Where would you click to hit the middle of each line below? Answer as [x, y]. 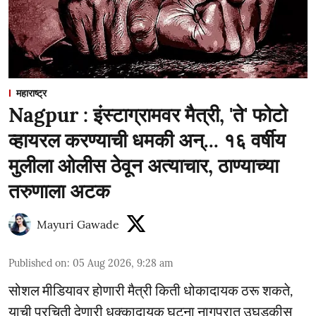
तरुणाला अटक [59, 191]
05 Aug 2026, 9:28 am [123, 263]
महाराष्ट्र [31, 93]
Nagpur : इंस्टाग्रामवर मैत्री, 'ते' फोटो [148, 115]
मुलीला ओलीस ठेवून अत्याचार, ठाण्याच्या [144, 166]
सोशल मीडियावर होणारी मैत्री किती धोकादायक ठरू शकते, [151, 290]
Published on [38, 263]
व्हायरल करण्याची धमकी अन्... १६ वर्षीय [147, 140]
